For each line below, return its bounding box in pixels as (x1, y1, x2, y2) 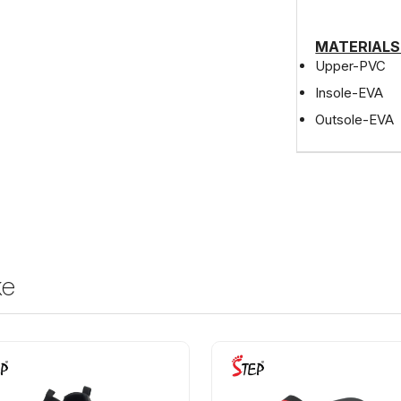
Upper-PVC (315, 57, 387, 74)
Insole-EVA (315, 84, 384, 101)
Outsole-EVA (315, 111, 395, 128)
